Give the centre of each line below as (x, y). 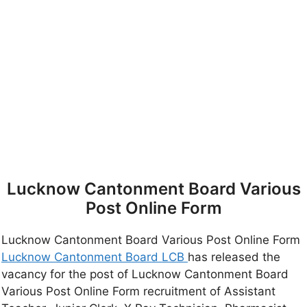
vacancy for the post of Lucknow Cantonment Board (145, 274)
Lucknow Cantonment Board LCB (95, 257)
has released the (234, 257)
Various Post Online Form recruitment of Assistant (138, 292)
